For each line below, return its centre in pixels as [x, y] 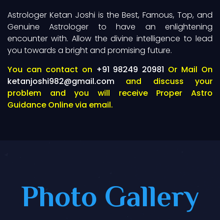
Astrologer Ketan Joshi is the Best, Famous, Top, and [110, 15]
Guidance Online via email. [60, 105]
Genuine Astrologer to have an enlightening [110, 27]
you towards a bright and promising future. [90, 50]
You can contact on [52, 69]
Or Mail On [189, 69]
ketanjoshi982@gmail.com [61, 81]
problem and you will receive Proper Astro [110, 93]
